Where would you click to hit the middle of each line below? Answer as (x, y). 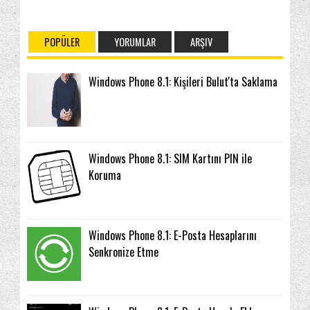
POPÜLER (62, 42)
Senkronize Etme (124, 252)
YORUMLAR (135, 42)
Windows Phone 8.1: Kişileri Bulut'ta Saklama (183, 81)
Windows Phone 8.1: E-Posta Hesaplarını (173, 235)
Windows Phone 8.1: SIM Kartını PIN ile (171, 158)
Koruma (105, 175)
